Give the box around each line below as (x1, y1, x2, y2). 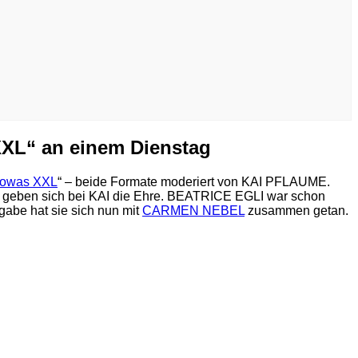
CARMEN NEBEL (142, 203, 245, 217)
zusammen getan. (245, 203, 348, 217)
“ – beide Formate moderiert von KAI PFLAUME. (58, 174, 330, 189)
